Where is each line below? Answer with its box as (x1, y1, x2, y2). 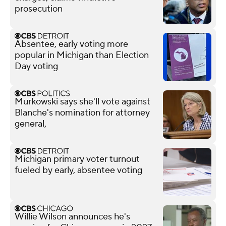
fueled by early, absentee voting (15, 164, 142, 176)
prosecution (15, 3, 63, 15)
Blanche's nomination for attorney (15, 106, 150, 119)
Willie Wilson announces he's (15, 210, 130, 222)
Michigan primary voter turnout (15, 153, 140, 165)
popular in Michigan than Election (15, 49, 149, 61)
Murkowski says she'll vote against (15, 95, 150, 107)
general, (15, 118, 46, 130)
